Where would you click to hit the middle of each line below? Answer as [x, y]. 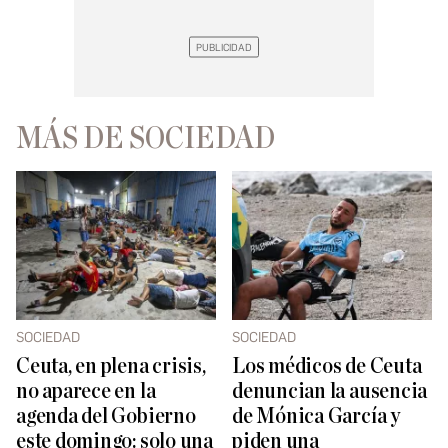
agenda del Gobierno [106, 417]
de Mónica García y [316, 417]
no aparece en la [86, 392]
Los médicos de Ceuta [327, 367]
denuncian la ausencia [330, 392]
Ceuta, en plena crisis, [111, 367]
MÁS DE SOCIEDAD [145, 138]
